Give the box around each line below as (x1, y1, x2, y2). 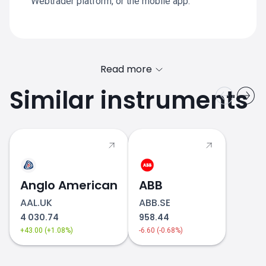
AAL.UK (20, 196, 52, 210)
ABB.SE (139, 196, 170, 210)
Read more (100, 62, 152, 76)
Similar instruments (9, 84, 248, 117)
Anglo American (20, 177, 118, 194)
